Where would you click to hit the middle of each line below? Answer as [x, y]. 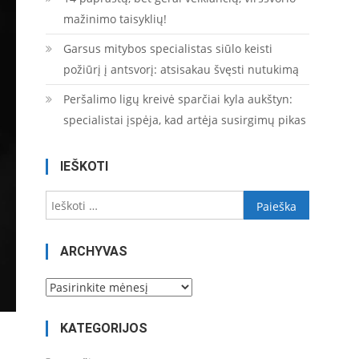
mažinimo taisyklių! [115, 19]
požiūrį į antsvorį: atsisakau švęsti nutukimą [181, 69]
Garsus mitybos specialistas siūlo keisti [167, 48]
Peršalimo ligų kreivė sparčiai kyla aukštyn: [177, 99]
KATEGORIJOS [103, 328]
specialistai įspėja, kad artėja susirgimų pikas [184, 120]
